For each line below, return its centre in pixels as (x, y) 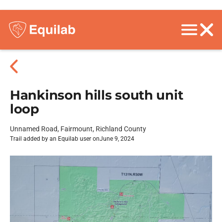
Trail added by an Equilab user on (55, 139)
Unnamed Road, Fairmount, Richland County (78, 129)
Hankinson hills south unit (97, 95)
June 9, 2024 (117, 139)
